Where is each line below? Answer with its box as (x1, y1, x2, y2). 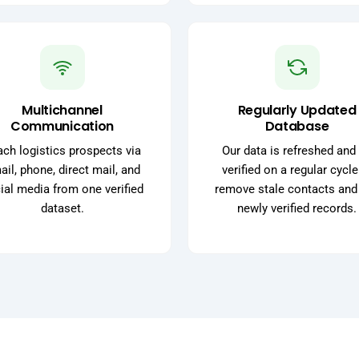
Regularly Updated (237, 101, 357, 120)
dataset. (40, 201, 84, 216)
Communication (10, 117, 114, 136)
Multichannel (22, 101, 103, 120)
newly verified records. (237, 201, 357, 216)
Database (264, 117, 329, 136)
